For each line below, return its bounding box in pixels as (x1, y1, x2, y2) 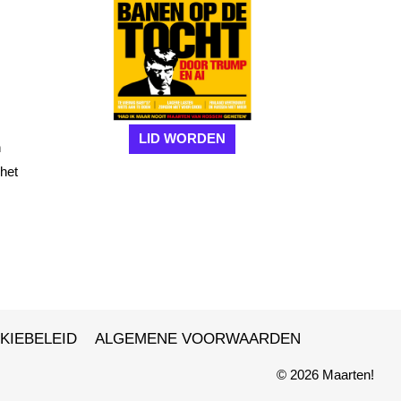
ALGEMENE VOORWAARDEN (95, 330, 301, 347)
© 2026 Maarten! (277, 367, 374, 383)
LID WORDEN (139, 131, 226, 146)
